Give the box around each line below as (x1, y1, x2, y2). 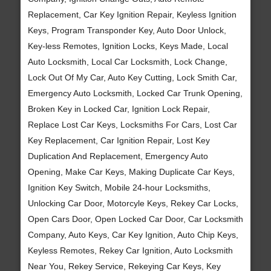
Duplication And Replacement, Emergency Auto (27, 151, 208, 161)
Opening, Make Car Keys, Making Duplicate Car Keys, (27, 166, 235, 177)
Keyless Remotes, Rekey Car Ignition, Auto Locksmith (27, 245, 233, 255)
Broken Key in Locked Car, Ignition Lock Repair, (27, 103, 210, 114)
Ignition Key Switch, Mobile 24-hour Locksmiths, (27, 182, 211, 192)
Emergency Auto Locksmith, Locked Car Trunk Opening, (27, 88, 243, 98)
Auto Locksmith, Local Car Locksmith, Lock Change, (27, 56, 227, 67)
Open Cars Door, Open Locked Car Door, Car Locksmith (27, 214, 243, 224)
